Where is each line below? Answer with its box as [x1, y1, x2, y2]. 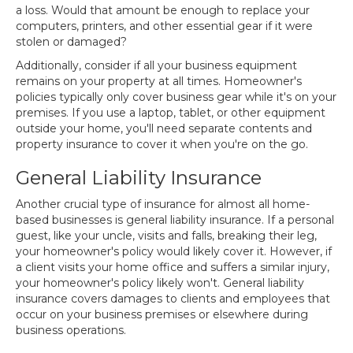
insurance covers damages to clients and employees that [16, 292, 330, 306]
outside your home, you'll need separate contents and [16, 121, 312, 136]
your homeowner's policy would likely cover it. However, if [16, 244, 332, 258]
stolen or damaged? [16, 35, 127, 49]
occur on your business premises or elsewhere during [16, 307, 308, 321]
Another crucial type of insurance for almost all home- [16, 197, 310, 211]
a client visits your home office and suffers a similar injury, [16, 260, 329, 274]
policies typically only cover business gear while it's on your [16, 90, 336, 104]
